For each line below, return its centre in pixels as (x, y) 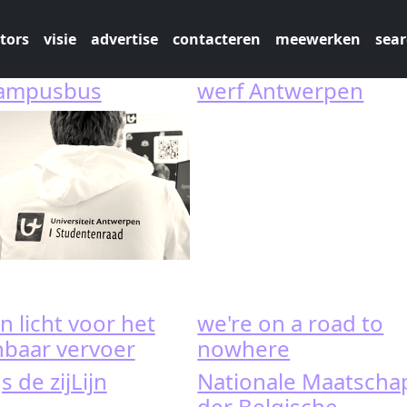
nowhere (244, 348)
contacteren (216, 39)
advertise (124, 39)
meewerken (318, 39)
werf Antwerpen (281, 90)
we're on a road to (291, 323)
